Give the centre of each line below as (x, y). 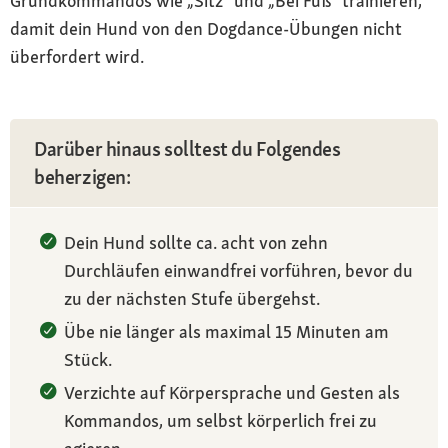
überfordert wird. (77, 56)
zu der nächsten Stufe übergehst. (192, 298)
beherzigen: (82, 176)
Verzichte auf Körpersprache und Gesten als (232, 392)
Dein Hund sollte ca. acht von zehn (196, 242)
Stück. (88, 359)
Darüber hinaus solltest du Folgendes (187, 148)
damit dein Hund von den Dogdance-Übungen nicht (206, 28)
